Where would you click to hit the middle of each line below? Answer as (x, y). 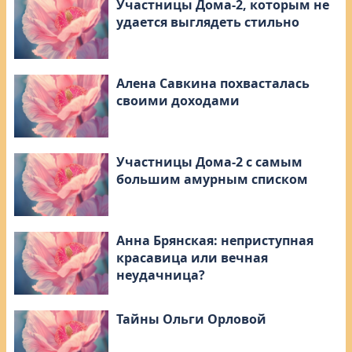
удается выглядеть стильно (208, 22)
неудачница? (161, 275)
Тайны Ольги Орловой (191, 319)
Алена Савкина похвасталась (213, 84)
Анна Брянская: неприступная (215, 241)
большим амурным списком (212, 180)
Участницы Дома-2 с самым (209, 162)
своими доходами (178, 101)
